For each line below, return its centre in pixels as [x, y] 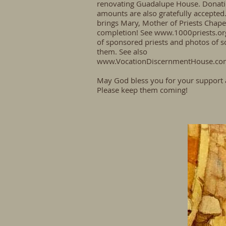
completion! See [126, 32]
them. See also [122, 51]
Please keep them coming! [142, 90]
